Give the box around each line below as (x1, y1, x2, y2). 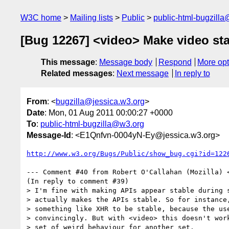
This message (41, 58, 95, 67)
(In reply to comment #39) (27, 177, 129, 185)
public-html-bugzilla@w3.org (40, 119, 144, 128)
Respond (158, 58, 192, 67)
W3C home (20, 13, 61, 22)
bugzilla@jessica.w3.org (56, 97, 145, 106)
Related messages (41, 69, 112, 78)
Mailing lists (70, 13, 113, 22)
